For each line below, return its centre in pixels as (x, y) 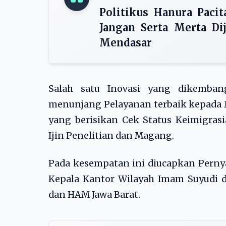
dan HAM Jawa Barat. (94, 195)
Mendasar (126, 43)
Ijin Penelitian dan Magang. (111, 136)
